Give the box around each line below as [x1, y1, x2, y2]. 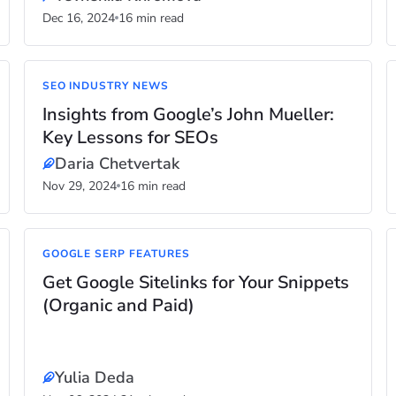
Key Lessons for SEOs [42, 126, 218, 149]
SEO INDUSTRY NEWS [42, 79, 169, 93]
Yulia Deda [54, 367, 134, 388]
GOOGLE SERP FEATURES [42, 247, 190, 261]
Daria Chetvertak [54, 153, 179, 174]
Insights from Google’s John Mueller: [42, 103, 334, 126]
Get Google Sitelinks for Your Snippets [42, 270, 349, 294]
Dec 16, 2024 [42, 10, 115, 27]
